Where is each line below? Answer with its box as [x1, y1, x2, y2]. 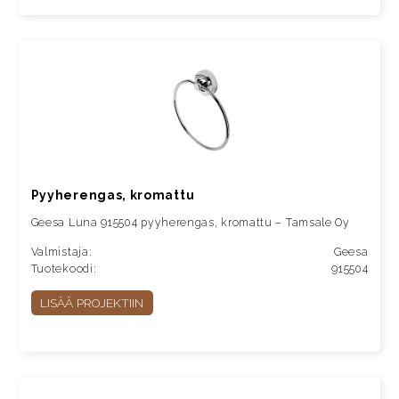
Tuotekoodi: [30, 262, 97, 275]
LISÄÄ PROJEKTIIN [40, 295, 144, 310]
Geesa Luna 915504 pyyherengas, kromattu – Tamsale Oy [30, 216, 350, 229]
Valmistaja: [30, 245, 93, 258]
